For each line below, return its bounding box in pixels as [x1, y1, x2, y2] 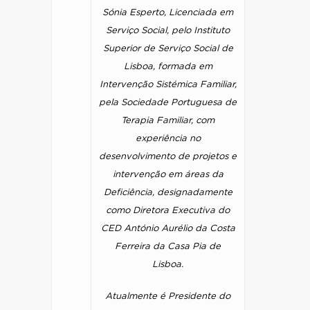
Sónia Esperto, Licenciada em [102, 8, 233, 17]
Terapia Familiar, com [121, 116, 215, 125]
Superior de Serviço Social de [102, 44, 233, 53]
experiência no [135, 134, 201, 143]
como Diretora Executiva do [106, 206, 230, 215]
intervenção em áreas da [112, 170, 224, 179]
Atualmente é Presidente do [105, 292, 230, 301]
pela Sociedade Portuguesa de [99, 98, 237, 107]
